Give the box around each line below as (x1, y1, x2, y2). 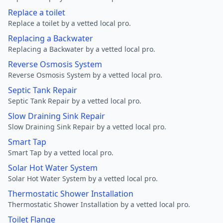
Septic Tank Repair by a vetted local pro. (8, 96, 141, 106)
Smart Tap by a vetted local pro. (8, 148, 113, 157)
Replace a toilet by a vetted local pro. (8, 18, 131, 28)
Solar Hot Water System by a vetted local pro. (8, 174, 158, 183)
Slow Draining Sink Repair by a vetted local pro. (8, 122, 166, 131)
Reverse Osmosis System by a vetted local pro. (8, 70, 162, 80)
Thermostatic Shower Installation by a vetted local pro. (8, 200, 190, 209)
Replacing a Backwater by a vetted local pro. (8, 44, 155, 54)
